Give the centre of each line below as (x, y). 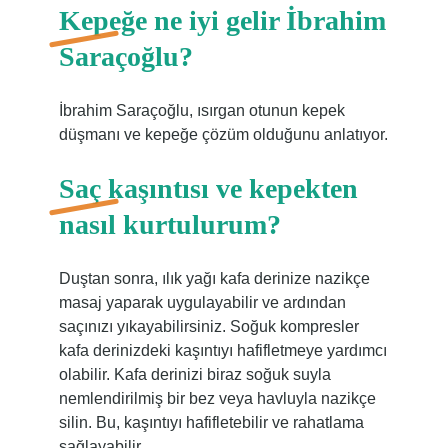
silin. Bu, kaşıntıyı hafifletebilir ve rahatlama (211, 422)
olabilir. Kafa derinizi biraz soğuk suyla (194, 374)
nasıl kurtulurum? (169, 224)
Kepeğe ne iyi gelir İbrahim (222, 20)
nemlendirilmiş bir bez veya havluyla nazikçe (217, 398)
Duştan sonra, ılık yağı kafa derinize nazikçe (214, 278)
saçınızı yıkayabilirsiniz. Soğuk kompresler (208, 326)
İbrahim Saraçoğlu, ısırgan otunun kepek (201, 110)
